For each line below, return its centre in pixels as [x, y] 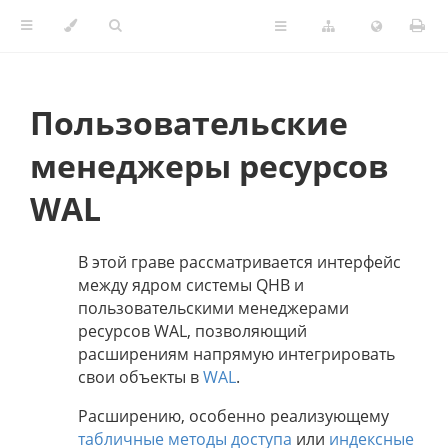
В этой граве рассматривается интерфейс [239, 262]
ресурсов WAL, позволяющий [192, 331]
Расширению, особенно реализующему [233, 416]
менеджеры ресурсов [209, 165]
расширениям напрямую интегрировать [236, 354]
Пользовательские [189, 122]
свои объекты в [140, 377]
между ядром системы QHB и [191, 285]
